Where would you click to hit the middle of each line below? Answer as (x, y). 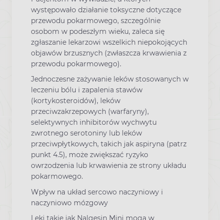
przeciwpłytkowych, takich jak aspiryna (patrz (109, 144)
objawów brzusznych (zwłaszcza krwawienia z (109, 53)
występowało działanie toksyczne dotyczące (106, 10)
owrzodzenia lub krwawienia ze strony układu (109, 166)
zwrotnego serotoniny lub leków (86, 133)
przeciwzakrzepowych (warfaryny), (90, 112)
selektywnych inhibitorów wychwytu (94, 123)
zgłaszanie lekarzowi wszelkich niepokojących (109, 42)
